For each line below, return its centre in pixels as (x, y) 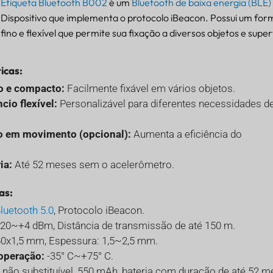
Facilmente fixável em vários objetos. (150, 89)
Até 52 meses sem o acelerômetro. (93, 165)
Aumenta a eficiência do (186, 134)
